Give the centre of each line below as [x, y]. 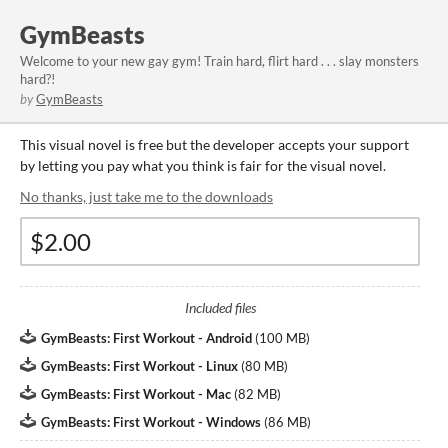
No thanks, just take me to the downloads [146, 196]
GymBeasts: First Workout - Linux [139, 366]
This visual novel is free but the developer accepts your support [214, 144]
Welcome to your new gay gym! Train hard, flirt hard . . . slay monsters [219, 61]
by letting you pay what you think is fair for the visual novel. [203, 165]
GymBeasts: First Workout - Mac [136, 394]
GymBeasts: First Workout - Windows [151, 422]
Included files [220, 307]
